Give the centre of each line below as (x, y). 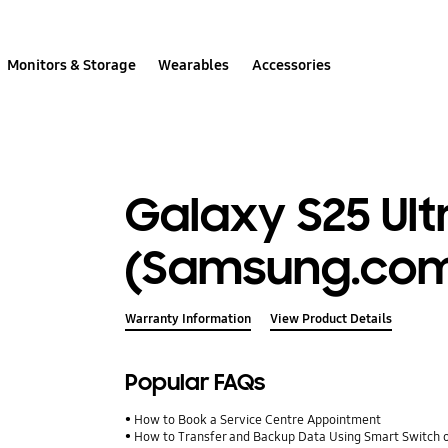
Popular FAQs (195, 383)
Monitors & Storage (72, 64)
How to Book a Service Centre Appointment (258, 420)
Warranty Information (188, 319)
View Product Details (330, 319)
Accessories (291, 64)
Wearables (194, 64)
